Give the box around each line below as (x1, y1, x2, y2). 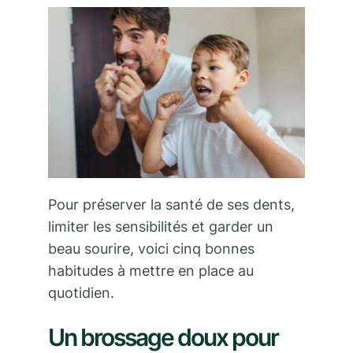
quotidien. (48, 284, 118, 302)
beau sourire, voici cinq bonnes (48, 240, 255, 258)
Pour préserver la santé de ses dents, (48, 196, 295, 214)
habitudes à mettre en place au (48, 262, 254, 280)
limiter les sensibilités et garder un (48, 218, 273, 236)
